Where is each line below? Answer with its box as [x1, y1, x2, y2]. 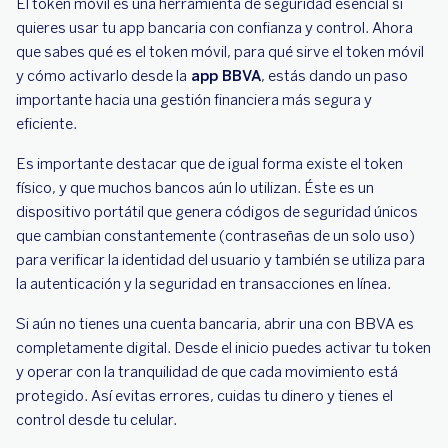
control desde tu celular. [16, 411, 177, 429]
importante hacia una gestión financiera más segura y [16, 91, 372, 109]
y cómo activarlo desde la [16, 67, 187, 85]
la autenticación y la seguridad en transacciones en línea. [16, 275, 391, 293]
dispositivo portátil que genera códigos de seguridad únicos [16, 203, 418, 221]
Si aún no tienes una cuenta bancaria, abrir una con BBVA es [16, 315, 414, 333]
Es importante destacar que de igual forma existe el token [16, 155, 403, 173]
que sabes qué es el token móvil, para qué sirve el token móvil [16, 43, 424, 61]
